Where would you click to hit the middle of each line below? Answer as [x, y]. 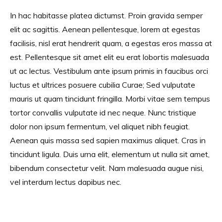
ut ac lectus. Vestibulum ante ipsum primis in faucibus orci [109, 71]
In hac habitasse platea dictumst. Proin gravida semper [106, 15]
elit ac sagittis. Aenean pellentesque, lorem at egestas [105, 29]
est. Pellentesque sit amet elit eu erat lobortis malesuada [109, 57]
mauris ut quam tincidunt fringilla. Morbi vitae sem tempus [110, 98]
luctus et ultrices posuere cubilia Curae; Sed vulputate [102, 84]
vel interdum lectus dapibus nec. [65, 182]
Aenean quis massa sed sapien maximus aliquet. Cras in [108, 140]
